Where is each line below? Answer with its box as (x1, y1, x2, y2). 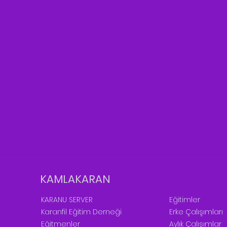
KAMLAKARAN (40, 171, 110, 186)
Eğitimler (169, 194, 200, 205)
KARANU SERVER (41, 194, 93, 205)
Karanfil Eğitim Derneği (41, 206, 122, 217)
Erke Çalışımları (169, 206, 223, 217)
